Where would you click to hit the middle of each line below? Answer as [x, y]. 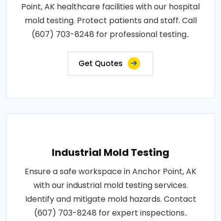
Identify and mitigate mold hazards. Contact [110, 199]
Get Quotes [101, 63]
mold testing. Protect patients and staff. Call [110, 20]
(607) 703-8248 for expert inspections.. [110, 213]
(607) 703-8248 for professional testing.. [110, 34]
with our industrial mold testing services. [110, 185]
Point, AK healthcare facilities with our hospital [110, 7]
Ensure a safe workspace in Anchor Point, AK [110, 171]
